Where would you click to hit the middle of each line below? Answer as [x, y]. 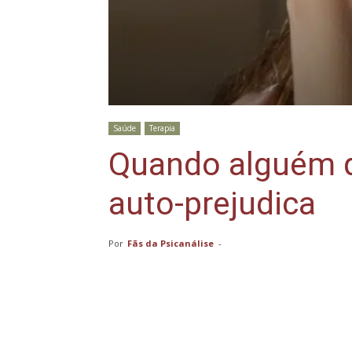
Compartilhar [179, 329]
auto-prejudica [212, 204]
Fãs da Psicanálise [170, 244]
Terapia [162, 128]
